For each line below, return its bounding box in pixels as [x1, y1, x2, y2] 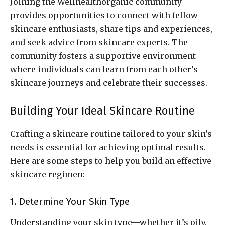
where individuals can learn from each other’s [10, 64, 198, 75]
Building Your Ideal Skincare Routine [10, 104, 195, 118]
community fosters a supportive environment [10, 51, 196, 61]
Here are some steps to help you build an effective [10, 156, 211, 166]
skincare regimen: [10, 169, 85, 180]
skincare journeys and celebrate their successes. [10, 78, 207, 88]
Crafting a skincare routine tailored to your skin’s [10, 129, 212, 139]
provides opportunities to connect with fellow [10, 10, 198, 21]
